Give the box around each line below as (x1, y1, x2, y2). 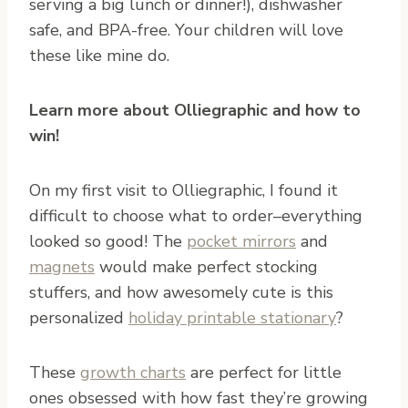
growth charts (80, 361, 186, 383)
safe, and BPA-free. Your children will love (29, 18, 343, 41)
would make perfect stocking (95, 255, 318, 278)
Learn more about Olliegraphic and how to (29, 98, 361, 121)
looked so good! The (29, 229, 187, 252)
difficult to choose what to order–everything (29, 204, 362, 227)
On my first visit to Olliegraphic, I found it (29, 178, 338, 201)
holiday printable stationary (128, 306, 336, 329)
